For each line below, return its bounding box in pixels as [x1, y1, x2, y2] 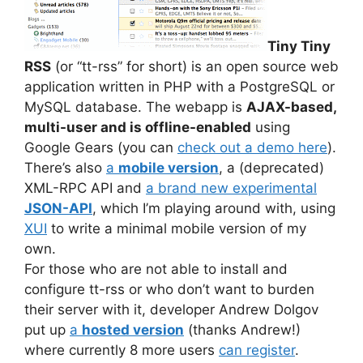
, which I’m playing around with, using [92, 199, 335, 216]
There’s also [24, 159, 106, 176]
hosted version [82, 321, 184, 338]
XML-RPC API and [24, 179, 146, 196]
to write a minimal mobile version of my [47, 220, 306, 237]
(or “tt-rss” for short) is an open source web [51, 58, 339, 75]
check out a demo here [177, 139, 327, 156]
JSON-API [24, 199, 92, 216]
